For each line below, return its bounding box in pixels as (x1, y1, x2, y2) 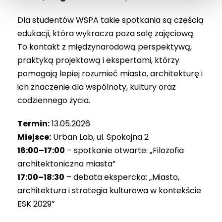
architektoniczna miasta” (17, 158, 115, 169)
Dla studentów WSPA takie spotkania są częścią (17, 14, 204, 26)
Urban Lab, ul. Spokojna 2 (51, 131, 149, 143)
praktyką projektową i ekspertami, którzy (17, 54, 179, 66)
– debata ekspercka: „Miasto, (64, 171, 179, 183)
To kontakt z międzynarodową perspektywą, (17, 41, 192, 53)
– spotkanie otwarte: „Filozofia (65, 144, 184, 156)
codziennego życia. (17, 94, 90, 106)
